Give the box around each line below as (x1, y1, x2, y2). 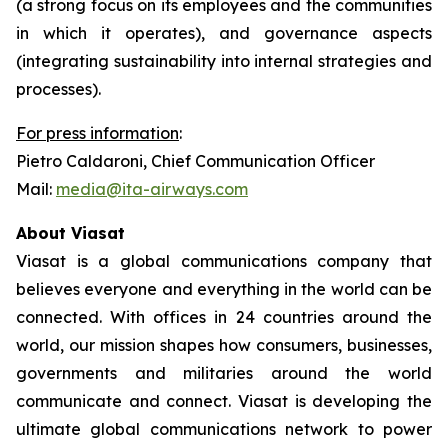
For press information (16, 123, 179, 143)
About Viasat (16, 223, 125, 243)
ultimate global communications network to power (16, 419, 432, 439)
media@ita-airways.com (56, 179, 248, 199)
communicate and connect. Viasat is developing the (16, 391, 432, 411)
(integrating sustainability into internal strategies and (16, 51, 432, 71)
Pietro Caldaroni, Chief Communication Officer (16, 151, 375, 171)
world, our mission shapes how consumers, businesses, (16, 335, 432, 355)
